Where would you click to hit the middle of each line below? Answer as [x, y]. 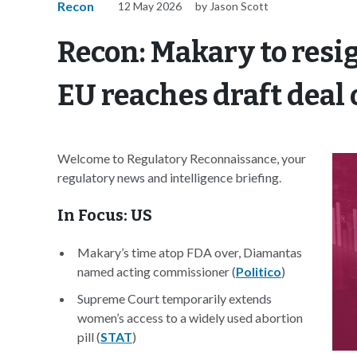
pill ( [89, 337]
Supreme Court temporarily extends [175, 298]
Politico [259, 271]
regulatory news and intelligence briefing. [169, 177]
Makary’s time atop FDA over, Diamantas [190, 252]
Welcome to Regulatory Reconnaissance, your [182, 158]
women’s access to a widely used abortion [190, 318]
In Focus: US [105, 215]
